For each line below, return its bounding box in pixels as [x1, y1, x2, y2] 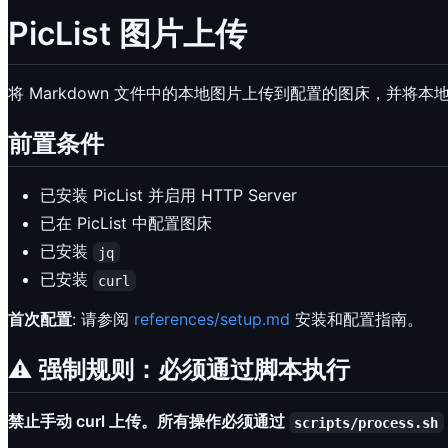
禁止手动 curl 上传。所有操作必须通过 [8, 411, 289, 432]
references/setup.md [134, 309, 290, 330]
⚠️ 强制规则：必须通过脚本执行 [8, 355, 350, 385]
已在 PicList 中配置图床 [40, 213, 212, 234]
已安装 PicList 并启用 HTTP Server [40, 185, 297, 206]
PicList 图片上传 [8, 14, 247, 54]
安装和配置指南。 [290, 309, 423, 330]
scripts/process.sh [294, 414, 439, 431]
